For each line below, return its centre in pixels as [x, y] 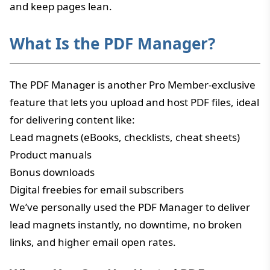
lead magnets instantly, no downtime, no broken [126, 224]
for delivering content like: [72, 119]
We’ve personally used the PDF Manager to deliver [130, 207]
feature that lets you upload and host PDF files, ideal [134, 102]
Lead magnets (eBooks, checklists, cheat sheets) [125, 137]
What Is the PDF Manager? [112, 43]
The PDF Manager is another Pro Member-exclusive [133, 84]
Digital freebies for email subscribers [97, 189]
